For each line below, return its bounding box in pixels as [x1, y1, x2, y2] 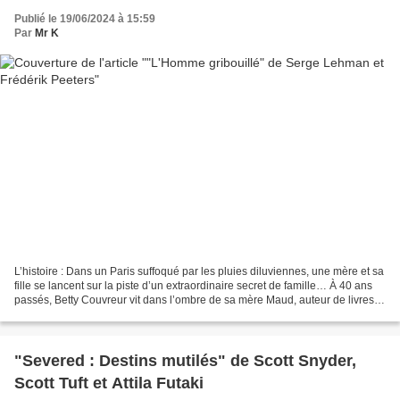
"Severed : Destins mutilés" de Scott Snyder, [14, 352, 356, 371]
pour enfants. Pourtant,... [14, 308, 132, 321]
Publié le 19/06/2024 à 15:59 [14, 12, 155, 25]
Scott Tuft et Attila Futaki [14, 374, 204, 393]
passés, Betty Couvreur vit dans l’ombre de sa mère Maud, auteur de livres [14, 294, 374, 307]
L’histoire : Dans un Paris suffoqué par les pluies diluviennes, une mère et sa [14, 265, 384, 279]
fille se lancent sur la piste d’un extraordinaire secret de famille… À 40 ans [14, 279, 372, 293]
